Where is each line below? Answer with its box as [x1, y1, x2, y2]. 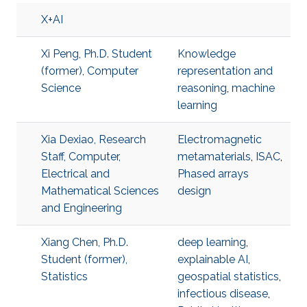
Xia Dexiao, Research [41, 133, 146, 146]
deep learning [177, 236, 246, 249]
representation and [177, 64, 273, 77]
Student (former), [41, 253, 127, 266]
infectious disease [177, 287, 268, 300]
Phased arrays [177, 167, 249, 180]
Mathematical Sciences [41, 184, 159, 197]
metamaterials [177, 150, 251, 163]
